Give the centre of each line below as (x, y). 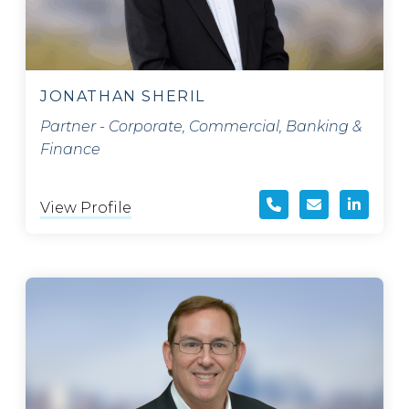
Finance (70, 150)
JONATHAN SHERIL (123, 97)
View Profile (86, 208)
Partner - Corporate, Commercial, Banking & (201, 127)
